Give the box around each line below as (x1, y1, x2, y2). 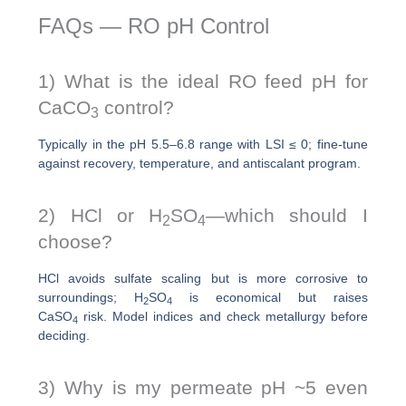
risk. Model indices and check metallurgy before (78, 309, 368, 324)
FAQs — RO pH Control (38, 13, 270, 38)
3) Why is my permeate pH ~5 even (38, 376, 368, 398)
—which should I (206, 204, 368, 226)
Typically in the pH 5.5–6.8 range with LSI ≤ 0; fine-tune (38, 137, 368, 152)
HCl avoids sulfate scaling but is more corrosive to (38, 271, 368, 286)
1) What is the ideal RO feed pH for (38, 71, 368, 92)
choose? (38, 230, 113, 252)
